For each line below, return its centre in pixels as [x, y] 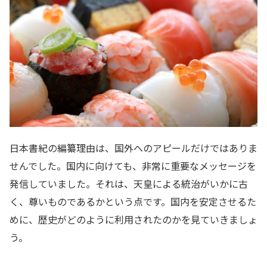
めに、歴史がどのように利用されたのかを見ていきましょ [133, 220]
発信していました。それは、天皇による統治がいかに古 [129, 184]
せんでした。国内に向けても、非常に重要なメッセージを [133, 166]
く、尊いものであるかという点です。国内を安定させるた [133, 202]
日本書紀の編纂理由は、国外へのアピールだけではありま [133, 148]
